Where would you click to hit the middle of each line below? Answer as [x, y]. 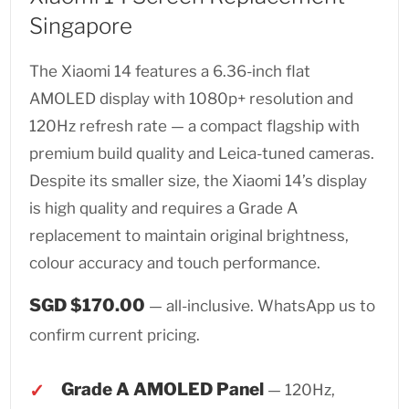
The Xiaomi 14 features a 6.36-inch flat [170, 72]
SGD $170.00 [88, 306]
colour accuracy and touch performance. [175, 263]
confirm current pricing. [115, 336]
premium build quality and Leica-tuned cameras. [202, 154]
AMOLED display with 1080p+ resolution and [192, 99]
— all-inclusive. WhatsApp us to [261, 306]
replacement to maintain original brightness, [189, 236]
